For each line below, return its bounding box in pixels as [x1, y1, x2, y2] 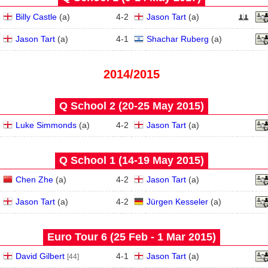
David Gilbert [16, 251, 65, 261]
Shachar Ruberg [147, 34, 209, 44]
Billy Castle [16, 12, 57, 22]
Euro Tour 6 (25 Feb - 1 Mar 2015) [47, 231, 216, 243]
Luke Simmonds [16, 120, 77, 130]
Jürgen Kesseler [147, 197, 208, 206]
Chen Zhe [16, 175, 53, 184]
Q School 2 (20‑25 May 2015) [59, 100, 204, 112]
